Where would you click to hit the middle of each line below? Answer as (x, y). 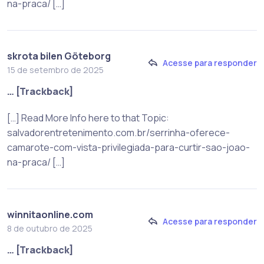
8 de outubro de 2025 (50, 228)
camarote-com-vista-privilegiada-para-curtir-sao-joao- (128, 147)
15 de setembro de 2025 (55, 70)
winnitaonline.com (50, 214)
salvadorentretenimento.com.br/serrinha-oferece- (118, 132)
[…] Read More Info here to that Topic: (88, 118)
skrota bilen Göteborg (59, 56)
